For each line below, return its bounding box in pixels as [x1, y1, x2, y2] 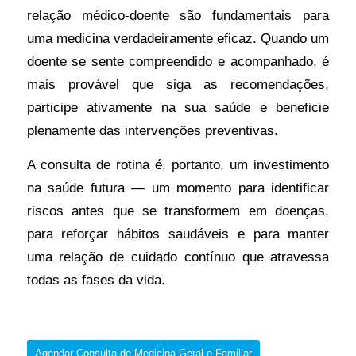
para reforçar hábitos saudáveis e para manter [26, 226, 330, 242]
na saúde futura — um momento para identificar [26, 180, 330, 196]
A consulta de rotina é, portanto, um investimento [26, 157, 330, 173]
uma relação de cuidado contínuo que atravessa [26, 249, 330, 265]
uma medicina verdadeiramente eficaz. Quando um [26, 29, 330, 46]
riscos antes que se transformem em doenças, [26, 203, 330, 219]
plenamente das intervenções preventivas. [26, 122, 278, 138]
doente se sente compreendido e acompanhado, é [26, 52, 330, 69]
